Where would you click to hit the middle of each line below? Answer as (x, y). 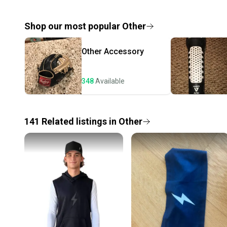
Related (58, 122)
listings (91, 122)
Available (110, 81)
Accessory (124, 52)
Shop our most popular (73, 26)
